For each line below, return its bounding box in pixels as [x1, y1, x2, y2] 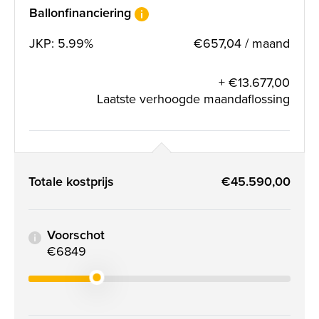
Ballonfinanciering [29, 4, 135, 23]
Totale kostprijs [28, 172, 114, 191]
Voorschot [47, 225, 105, 244]
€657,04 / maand [194, 33, 290, 53]
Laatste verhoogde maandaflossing [97, 89, 290, 108]
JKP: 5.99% [29, 33, 93, 53]
